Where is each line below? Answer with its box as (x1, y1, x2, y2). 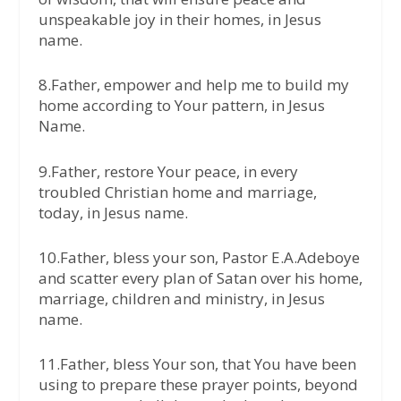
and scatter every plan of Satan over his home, (38, 267, 363, 288)
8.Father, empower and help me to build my (38, 74, 349, 96)
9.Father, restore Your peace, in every (38, 160, 298, 182)
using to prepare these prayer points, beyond (38, 373, 358, 395)
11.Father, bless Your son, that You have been (38, 353, 356, 374)
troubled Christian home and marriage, (38, 181, 317, 202)
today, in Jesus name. (38, 201, 188, 223)
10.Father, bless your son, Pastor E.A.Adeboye (38, 246, 360, 268)
